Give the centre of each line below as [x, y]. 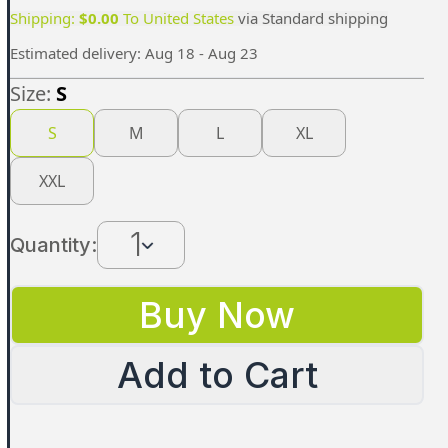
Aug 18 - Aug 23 [201, 53]
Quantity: [53, 245]
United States [188, 18]
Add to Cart [217, 375]
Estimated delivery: [77, 53]
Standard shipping [325, 18]
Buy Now [217, 315]
